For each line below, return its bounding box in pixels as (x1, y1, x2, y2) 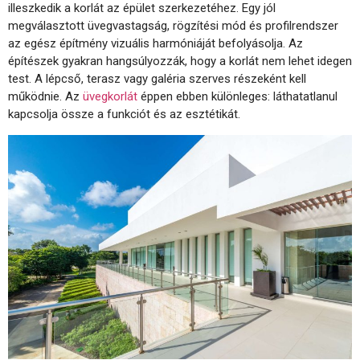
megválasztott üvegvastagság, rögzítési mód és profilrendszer (8, 18, 338, 34)
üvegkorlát (83, 89, 137, 104)
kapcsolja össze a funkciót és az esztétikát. (8, 107, 240, 122)
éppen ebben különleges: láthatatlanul (137, 89, 337, 104)
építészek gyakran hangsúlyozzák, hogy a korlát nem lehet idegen (8, 54, 352, 69)
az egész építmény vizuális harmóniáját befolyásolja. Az (8, 36, 303, 51)
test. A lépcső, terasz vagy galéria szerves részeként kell (8, 72, 306, 87)
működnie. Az (8, 89, 83, 104)
